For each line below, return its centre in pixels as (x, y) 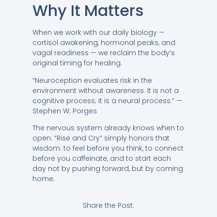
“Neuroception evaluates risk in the (92, 80)
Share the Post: (108, 205)
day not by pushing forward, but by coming (108, 169)
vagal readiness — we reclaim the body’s (103, 53)
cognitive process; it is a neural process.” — (107, 101)
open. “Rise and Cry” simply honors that (101, 138)
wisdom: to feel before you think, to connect (108, 148)
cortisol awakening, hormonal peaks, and (104, 43)
